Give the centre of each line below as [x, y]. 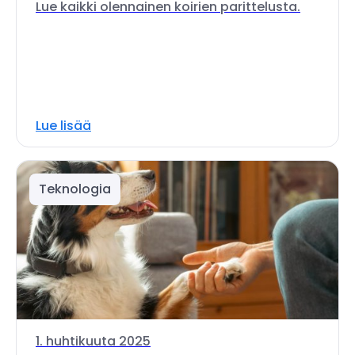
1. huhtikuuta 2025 [93, 341]
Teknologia [75, 189]
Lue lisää [63, 126]
